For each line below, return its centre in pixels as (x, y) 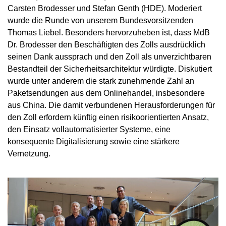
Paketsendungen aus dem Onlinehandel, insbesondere (106, 93)
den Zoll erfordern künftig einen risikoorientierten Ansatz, (108, 118)
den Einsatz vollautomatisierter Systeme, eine (89, 130)
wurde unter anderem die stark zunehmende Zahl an (101, 81)
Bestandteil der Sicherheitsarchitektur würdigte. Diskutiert (110, 69)
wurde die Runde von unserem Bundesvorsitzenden (100, 21)
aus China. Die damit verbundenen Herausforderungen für (111, 105)
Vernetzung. (29, 154)
